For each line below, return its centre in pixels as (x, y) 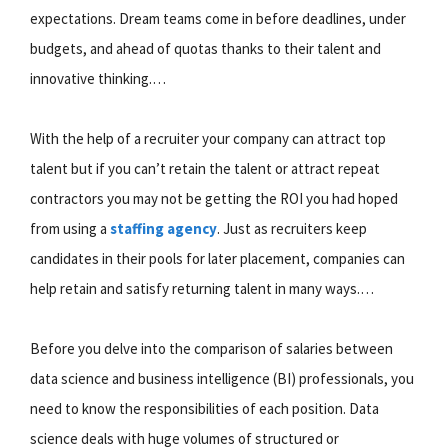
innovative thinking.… (98, 78)
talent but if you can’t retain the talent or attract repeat (205, 168)
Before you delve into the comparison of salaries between (211, 348)
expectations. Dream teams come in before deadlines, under (218, 18)
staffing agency (163, 228)
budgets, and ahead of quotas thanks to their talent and (205, 48)
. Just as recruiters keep (292, 228)
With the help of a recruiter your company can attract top (208, 138)
